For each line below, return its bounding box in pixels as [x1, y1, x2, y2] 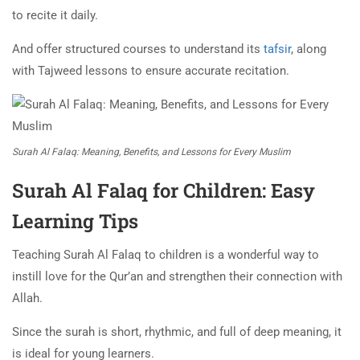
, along [291, 41, 326, 56]
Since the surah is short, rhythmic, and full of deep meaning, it [12, 324, 342, 339]
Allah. [12, 290, 46, 305]
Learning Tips [12, 207, 143, 234]
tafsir [264, 41, 291, 56]
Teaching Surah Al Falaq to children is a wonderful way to [12, 247, 319, 262]
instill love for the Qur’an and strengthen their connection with [12, 268, 342, 284]
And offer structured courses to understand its [12, 41, 264, 56]
